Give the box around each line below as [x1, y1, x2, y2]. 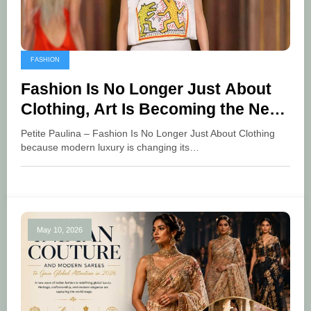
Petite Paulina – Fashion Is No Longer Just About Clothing [21, 128, 275, 139]
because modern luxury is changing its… [21, 142, 199, 153]
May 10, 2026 [37, 225, 83, 234]
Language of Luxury [21, 120, 174, 138]
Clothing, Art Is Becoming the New [21, 100, 282, 118]
